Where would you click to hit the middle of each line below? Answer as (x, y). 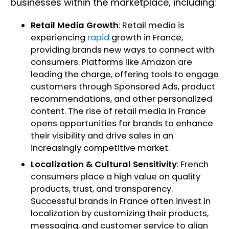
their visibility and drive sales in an (102, 136)
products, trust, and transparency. (102, 189)
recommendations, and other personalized (121, 99)
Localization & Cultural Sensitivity (104, 165)
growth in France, (146, 38)
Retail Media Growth (75, 26)
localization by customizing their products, (120, 214)
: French (193, 165)
